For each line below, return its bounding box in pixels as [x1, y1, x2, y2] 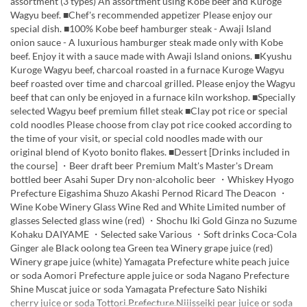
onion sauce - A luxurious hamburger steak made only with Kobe [10, 36, 283, 49]
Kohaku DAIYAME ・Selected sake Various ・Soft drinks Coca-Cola [10, 228, 297, 241]
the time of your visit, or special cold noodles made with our [10, 132, 263, 145]
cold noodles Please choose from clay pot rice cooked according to [10, 119, 292, 131]
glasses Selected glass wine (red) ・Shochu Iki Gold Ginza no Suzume [10, 214, 297, 227]
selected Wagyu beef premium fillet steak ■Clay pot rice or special [10, 105, 288, 117]
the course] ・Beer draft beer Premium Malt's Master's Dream [10, 160, 273, 172]
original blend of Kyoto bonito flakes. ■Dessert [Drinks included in [10, 146, 290, 158]
